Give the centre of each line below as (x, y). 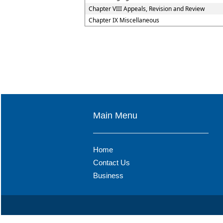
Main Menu (115, 115)
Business (108, 175)
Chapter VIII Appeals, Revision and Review (147, 9)
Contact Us (111, 163)
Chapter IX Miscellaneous (124, 20)
